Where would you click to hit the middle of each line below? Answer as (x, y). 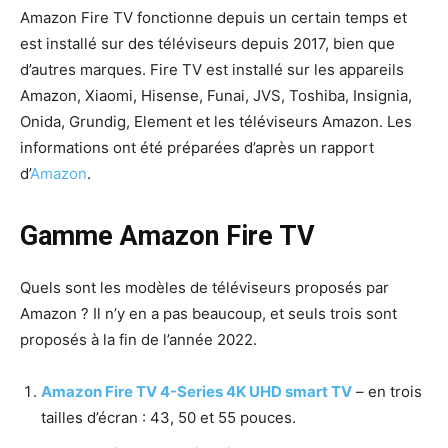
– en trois (387, 391)
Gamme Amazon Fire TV (167, 235)
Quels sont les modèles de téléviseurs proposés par (204, 287)
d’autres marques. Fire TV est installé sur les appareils (212, 69)
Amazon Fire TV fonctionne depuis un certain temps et (213, 17)
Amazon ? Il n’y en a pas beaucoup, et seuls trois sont (208, 313)
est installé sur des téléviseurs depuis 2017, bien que (207, 43)
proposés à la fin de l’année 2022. (138, 339)
